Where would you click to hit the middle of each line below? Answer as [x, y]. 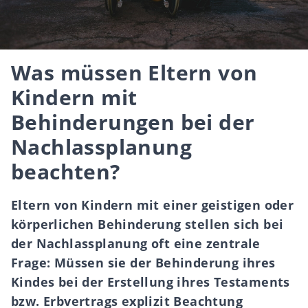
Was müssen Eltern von [134, 73]
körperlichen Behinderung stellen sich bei [147, 224]
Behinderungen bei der [133, 122]
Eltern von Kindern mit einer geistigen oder [153, 205]
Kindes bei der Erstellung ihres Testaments [151, 282]
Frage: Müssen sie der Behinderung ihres [143, 263]
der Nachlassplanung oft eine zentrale [136, 243]
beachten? [66, 172]
